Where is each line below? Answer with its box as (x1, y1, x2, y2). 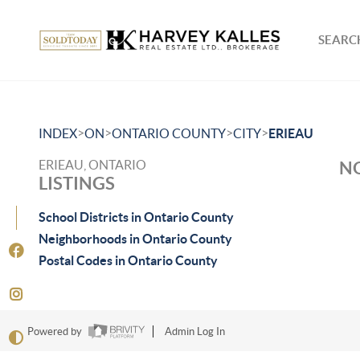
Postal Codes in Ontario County (39, 253, 218, 268)
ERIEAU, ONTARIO (39, 157, 146, 172)
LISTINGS (39, 173, 115, 193)
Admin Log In (164, 325, 225, 338)
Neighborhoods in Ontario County (39, 231, 232, 246)
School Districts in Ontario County (39, 210, 234, 224)
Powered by (27, 325, 84, 338)
